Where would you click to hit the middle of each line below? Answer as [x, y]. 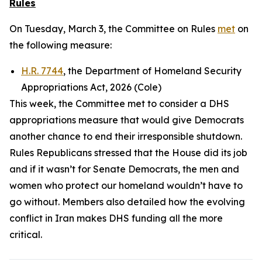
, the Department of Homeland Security [152, 71]
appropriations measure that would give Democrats [127, 120]
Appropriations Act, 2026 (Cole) [91, 87]
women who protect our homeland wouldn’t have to [126, 185]
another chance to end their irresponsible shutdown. [126, 136]
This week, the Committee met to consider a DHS [119, 104]
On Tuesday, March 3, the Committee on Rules [113, 29]
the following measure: [61, 45]
